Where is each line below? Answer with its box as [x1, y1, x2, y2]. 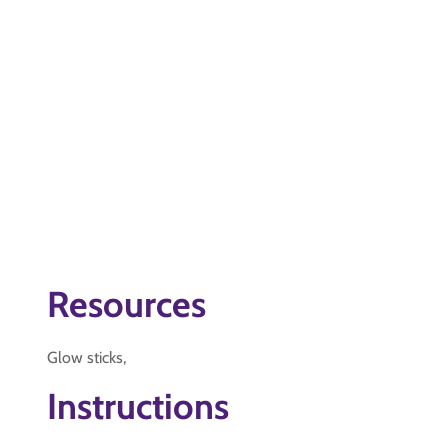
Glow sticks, [47, 348, 126, 367]
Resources [47, 282, 206, 326]
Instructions [47, 384, 229, 428]
